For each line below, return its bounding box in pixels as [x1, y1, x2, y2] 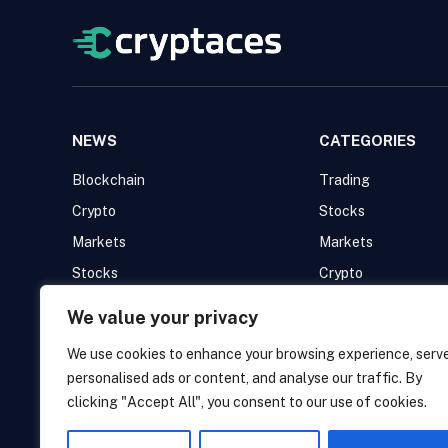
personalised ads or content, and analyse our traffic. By [67, 370, 422, 386]
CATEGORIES [319, 132, 417, 150]
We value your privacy [67, 307, 258, 328]
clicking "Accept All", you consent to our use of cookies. [67, 394, 427, 410]
